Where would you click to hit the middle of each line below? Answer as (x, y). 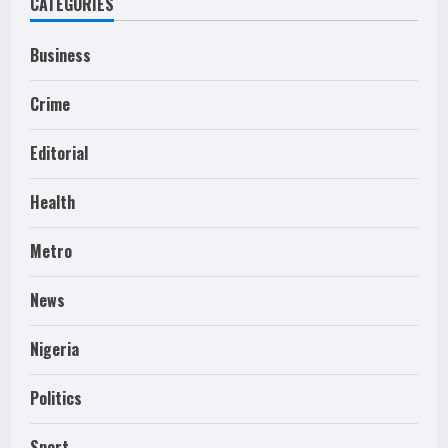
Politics (56, 397)
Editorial (59, 152)
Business (60, 54)
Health (52, 201)
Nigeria (54, 348)
